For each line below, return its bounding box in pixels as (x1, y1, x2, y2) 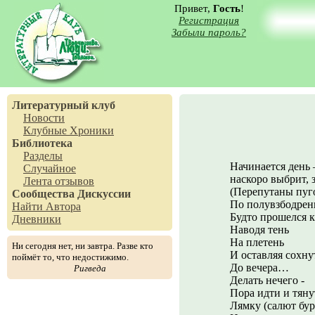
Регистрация (179, 15, 239, 26)
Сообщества (12, 188, 75, 200)
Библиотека (12, 137, 72, 149)
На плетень (230, 236, 284, 248)
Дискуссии (77, 188, 131, 200)
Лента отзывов (23, 175, 94, 187)
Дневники (12, 213, 61, 225)
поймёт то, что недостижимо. (12, 252, 129, 262)
